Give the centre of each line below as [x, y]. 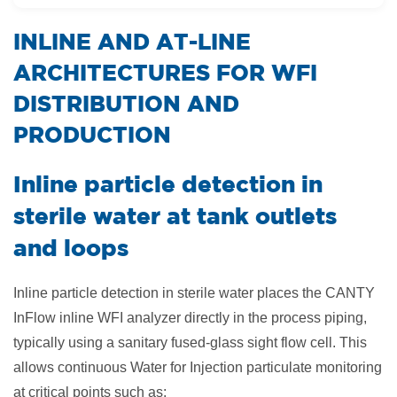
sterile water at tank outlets [175, 215]
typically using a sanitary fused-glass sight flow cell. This [190, 343]
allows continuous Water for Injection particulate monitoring [198, 367]
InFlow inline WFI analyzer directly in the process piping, [190, 318]
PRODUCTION [92, 134]
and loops [71, 247]
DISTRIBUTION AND [126, 103]
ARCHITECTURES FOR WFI [165, 72]
